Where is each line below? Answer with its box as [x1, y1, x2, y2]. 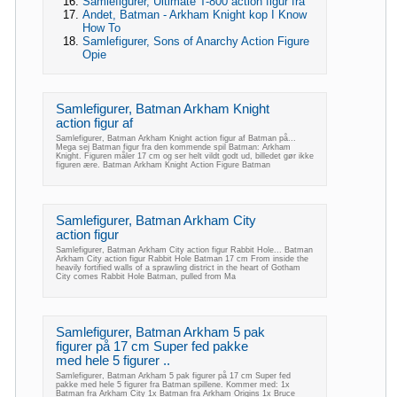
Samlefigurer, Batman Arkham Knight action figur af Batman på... [56, 134, 296, 144]
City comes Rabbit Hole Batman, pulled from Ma [56, 272, 236, 282]
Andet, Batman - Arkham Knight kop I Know [82, 8, 307, 22]
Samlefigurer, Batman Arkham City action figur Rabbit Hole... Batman [56, 245, 313, 255]
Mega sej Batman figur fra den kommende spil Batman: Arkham [56, 143, 291, 152]
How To [82, 21, 121, 35]
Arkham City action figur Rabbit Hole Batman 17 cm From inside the [56, 254, 308, 264]
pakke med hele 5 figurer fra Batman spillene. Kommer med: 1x [56, 380, 290, 390]
